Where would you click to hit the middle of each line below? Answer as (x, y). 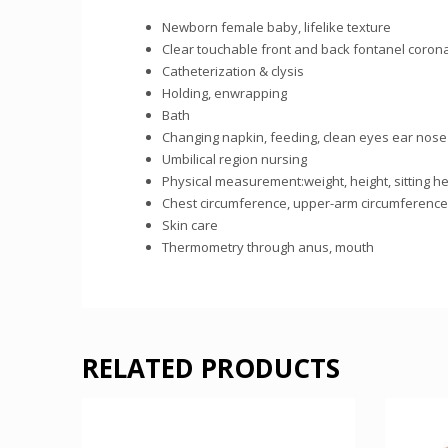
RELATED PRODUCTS (211, 367)
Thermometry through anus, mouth (268, 246)
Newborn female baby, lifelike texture (276, 26)
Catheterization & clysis (233, 70)
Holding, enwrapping (224, 92)
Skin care (190, 224)
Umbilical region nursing (234, 158)
